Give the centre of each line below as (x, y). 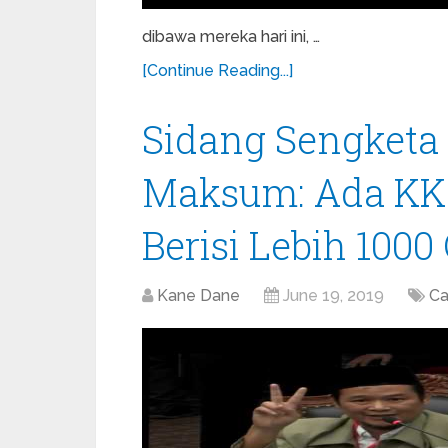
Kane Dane (198, 295)
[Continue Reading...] (217, 70)
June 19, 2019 (333, 295)
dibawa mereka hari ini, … (231, 36)
